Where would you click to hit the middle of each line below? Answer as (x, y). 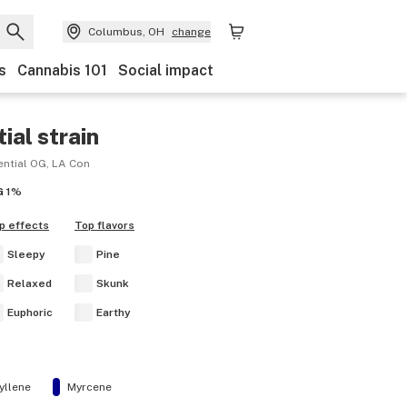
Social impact (166, 70)
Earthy (114, 313)
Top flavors (104, 225)
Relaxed (30, 283)
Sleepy (26, 254)
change (191, 32)
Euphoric (30, 313)
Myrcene (89, 387)
